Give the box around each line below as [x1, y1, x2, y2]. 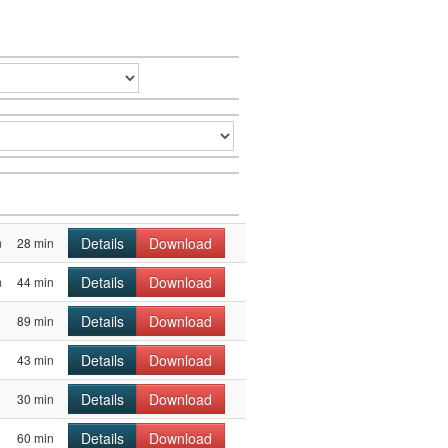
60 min [17, 428, 54, 446]
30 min [17, 389, 54, 407]
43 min [17, 350, 54, 368]
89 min [17, 311, 54, 329]
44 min [17, 272, 54, 290]
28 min [17, 233, 54, 251]
